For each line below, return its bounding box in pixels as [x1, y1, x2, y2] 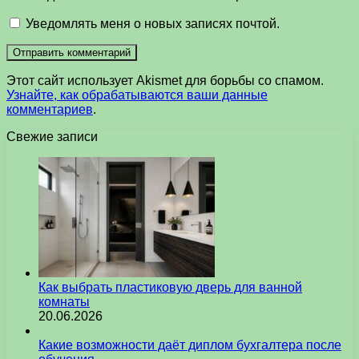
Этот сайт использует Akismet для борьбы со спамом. [6, 73, 324, 87]
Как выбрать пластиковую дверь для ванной [38, 280, 302, 294]
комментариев [6, 102, 93, 116]
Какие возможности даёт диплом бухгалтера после [38, 337, 341, 352]
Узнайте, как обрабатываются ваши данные [6, 87, 268, 102]
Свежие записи [6, 129, 98, 143]
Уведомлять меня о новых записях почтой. [26, 16, 280, 30]
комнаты [38, 294, 90, 309]
